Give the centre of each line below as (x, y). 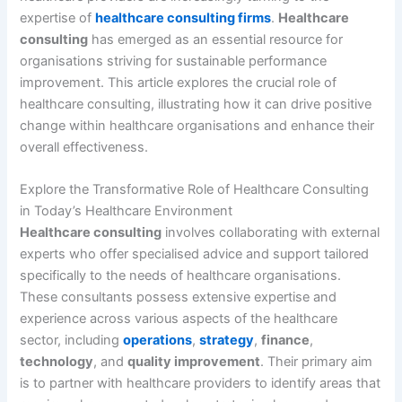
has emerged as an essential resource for (216, 39)
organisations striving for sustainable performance (174, 61)
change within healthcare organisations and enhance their (197, 125)
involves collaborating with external (271, 233)
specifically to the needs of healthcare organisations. (181, 276)
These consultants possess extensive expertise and (179, 297)
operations (158, 341)
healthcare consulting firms (184, 17)
